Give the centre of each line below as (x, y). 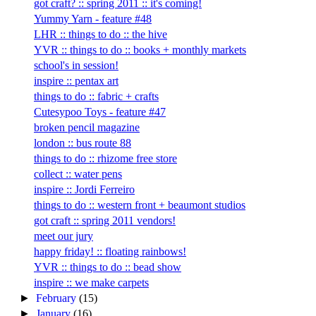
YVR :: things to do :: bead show (107, 267)
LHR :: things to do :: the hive (100, 34)
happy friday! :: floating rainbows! (110, 251)
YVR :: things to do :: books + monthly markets (140, 49)
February (58, 298)
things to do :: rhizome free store (105, 158)
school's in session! (76, 65)
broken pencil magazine (86, 127)
